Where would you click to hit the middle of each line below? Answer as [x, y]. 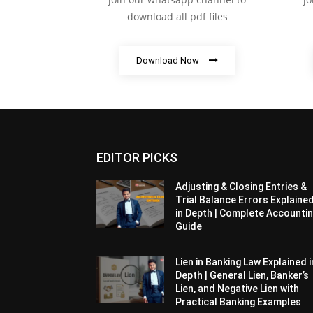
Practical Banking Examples [239, 302]
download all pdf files [177, 17]
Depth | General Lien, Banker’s [242, 276]
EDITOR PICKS [137, 158]
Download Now [168, 61]
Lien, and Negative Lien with [238, 289]
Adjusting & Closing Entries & [241, 187]
